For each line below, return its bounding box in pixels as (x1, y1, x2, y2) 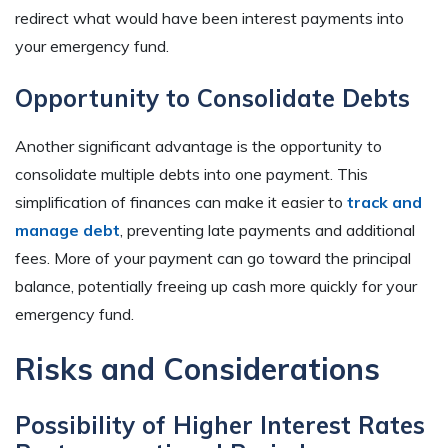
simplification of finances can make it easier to (15, 191, 347, 212)
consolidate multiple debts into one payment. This (15, 163, 368, 184)
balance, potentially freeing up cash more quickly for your (15, 275, 417, 296)
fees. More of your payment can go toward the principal (15, 247, 411, 268)
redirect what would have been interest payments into (15, 7, 404, 28)
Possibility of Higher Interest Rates (15, 410, 425, 441)
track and (347, 191, 422, 212)
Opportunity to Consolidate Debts (15, 82, 410, 113)
